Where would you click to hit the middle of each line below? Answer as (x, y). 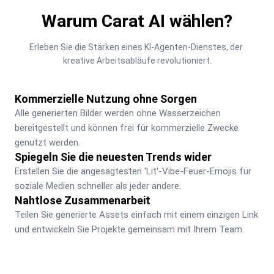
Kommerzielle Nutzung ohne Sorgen (106, 98)
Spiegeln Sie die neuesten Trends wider (113, 157)
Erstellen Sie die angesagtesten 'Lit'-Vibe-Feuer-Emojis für (133, 171)
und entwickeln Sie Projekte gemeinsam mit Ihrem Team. (129, 229)
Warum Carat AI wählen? (137, 21)
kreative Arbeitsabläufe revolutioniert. (137, 60)
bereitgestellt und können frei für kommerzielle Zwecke (127, 128)
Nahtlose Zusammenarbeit (83, 200)
